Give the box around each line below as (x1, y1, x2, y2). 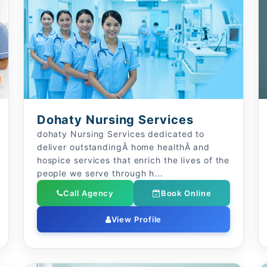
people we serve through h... (36, 168, 163, 178)
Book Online (160, 188, 212, 198)
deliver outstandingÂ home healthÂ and (36, 142, 210, 152)
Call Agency (63, 188, 114, 198)
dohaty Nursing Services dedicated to (36, 129, 205, 139)
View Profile (111, 215, 162, 224)
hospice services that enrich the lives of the (36, 155, 230, 165)
